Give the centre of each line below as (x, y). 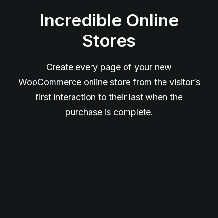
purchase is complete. (109, 112)
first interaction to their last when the (109, 97)
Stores (109, 40)
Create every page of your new (109, 67)
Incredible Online (109, 20)
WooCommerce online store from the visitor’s (109, 82)
